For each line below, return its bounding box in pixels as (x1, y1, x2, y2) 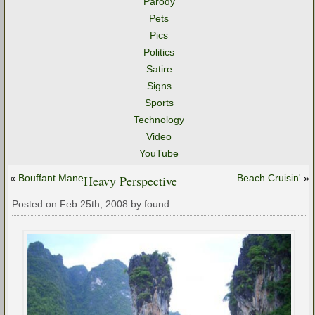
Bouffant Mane (18, 172, 84, 184)
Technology (134, 114, 184, 125)
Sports (144, 97, 174, 108)
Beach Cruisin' (237, 172, 301, 184)
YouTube (139, 148, 179, 159)
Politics (143, 46, 174, 58)
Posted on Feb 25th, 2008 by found (12, 198, 169, 210)
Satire (146, 63, 172, 75)
